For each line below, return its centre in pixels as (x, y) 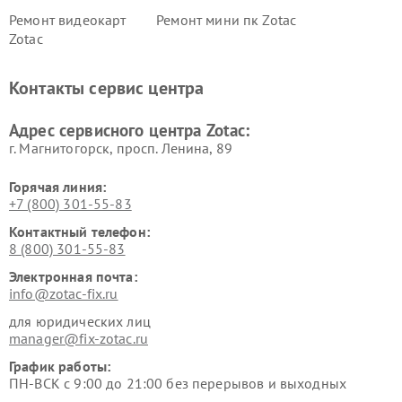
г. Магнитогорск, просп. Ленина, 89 (121, 149)
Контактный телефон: (79, 232)
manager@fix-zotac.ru (79, 339)
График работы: (60, 367)
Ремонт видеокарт (68, 20)
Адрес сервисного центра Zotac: (130, 131)
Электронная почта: (73, 277)
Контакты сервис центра (107, 88)
